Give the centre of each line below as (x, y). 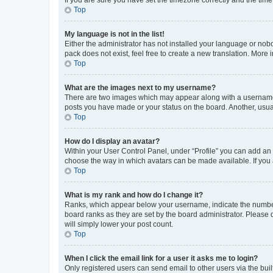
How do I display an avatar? (112, 141)
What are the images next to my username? (140, 87)
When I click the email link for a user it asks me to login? (161, 258)
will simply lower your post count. (119, 224)
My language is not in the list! (115, 34)
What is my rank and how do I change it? (134, 195)
